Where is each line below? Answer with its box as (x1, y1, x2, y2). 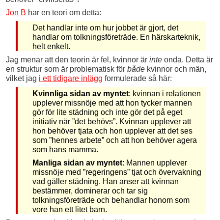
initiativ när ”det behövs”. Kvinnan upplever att (32, 117, 191, 126)
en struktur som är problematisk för (6, 65, 127, 74)
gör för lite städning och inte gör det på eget (32, 108, 182, 117)
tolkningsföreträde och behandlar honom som (32, 196, 190, 205)
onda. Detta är (162, 55, 213, 64)
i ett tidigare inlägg (39, 74, 103, 83)
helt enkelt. (32, 42, 70, 51)
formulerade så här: (103, 74, 172, 83)
